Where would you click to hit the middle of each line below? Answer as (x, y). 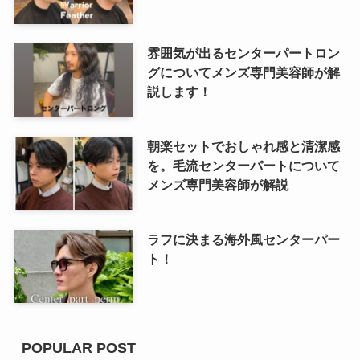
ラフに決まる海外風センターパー (243, 239)
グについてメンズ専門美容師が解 (243, 72)
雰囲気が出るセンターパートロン (243, 53)
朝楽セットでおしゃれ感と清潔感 (243, 146)
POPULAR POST (78, 348)
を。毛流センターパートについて (243, 165)
